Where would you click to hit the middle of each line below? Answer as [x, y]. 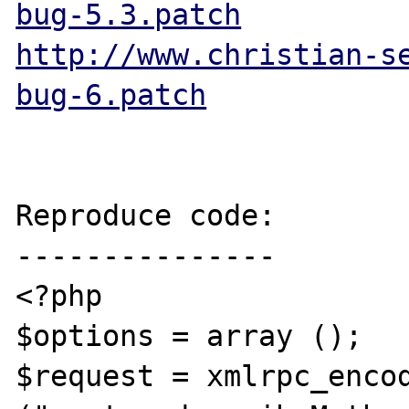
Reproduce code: [146, 215]
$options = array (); [189, 336]
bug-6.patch [111, 95]
